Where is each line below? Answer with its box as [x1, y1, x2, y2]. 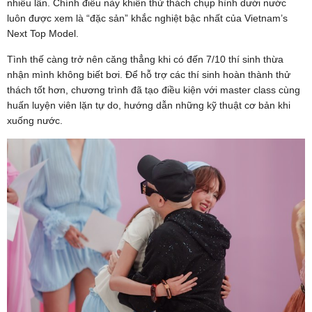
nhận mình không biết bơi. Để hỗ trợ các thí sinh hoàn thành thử [7, 68, 290, 80]
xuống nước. [7, 114, 63, 126]
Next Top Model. [7, 27, 79, 39]
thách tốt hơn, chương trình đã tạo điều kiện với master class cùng [7, 84, 300, 95]
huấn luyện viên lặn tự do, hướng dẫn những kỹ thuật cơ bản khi [7, 99, 290, 111]
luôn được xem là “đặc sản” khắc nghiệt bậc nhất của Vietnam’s [7, 12, 288, 24]
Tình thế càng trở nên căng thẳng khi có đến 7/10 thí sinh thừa [7, 53, 283, 65]
